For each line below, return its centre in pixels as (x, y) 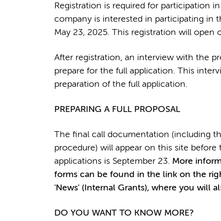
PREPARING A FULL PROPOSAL (117, 109)
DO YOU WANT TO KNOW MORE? (124, 213)
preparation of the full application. (121, 84)
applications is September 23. (113, 161)
